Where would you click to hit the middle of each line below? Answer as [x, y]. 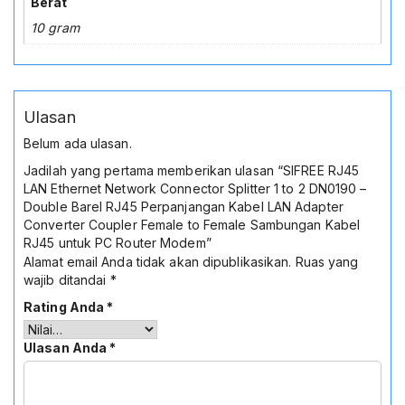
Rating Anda [66, 307]
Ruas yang [327, 262]
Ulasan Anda [67, 348]
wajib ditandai [67, 280]
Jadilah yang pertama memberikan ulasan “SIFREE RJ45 [192, 171]
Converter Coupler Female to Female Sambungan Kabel [192, 225]
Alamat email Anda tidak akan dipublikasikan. [158, 262]
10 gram [55, 27]
